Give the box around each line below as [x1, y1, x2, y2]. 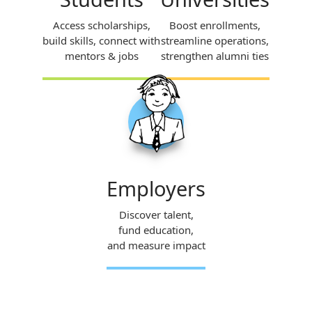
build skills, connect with [42, 36, 160, 46]
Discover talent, [118, 210, 194, 220]
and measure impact [107, 240, 205, 251]
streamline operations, [161, 36, 269, 46]
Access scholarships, [52, 20, 150, 31]
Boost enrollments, [169, 20, 260, 31]
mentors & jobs [64, 51, 139, 61]
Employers [107, 180, 205, 198]
